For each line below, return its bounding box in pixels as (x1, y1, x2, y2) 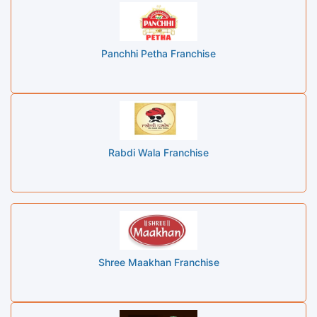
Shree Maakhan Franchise (98, 255, 219, 268)
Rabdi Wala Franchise (108, 146, 209, 158)
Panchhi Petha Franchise (101, 47, 216, 59)
